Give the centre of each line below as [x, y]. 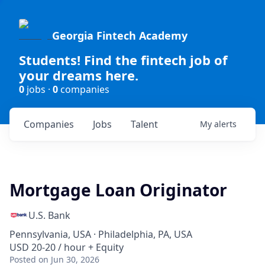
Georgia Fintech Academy [120, 35]
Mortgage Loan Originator [118, 190]
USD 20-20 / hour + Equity [67, 247]
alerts [225, 124]
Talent [144, 124]
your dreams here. [79, 75]
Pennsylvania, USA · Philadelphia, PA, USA [101, 234]
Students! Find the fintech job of [123, 60]
